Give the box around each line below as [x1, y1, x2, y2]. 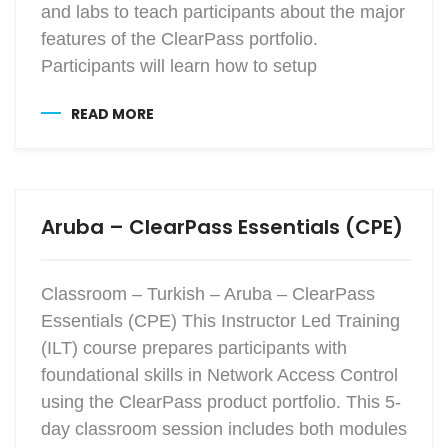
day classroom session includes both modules [41, 418, 407, 439]
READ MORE [71, 103, 154, 124]
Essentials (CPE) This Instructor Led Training [41, 310, 400, 331]
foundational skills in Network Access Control [41, 364, 398, 385]
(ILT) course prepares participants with [41, 337, 347, 358]
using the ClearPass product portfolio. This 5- [41, 391, 401, 412]
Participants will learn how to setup [41, 55, 317, 76]
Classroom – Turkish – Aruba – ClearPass [41, 283, 375, 304]
